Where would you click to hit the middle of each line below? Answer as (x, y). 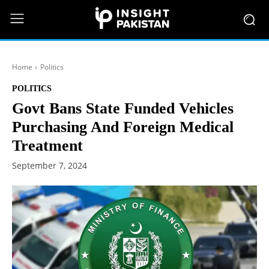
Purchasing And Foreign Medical (123, 127)
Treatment (47, 146)
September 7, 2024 (50, 166)
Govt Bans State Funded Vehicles (123, 108)
